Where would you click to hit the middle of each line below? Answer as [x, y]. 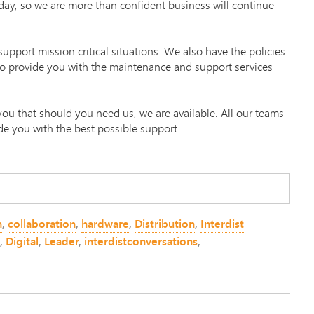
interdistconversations [141, 241]
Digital [22, 241]
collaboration [42, 224]
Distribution [165, 224]
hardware [105, 224]
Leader [61, 241]
